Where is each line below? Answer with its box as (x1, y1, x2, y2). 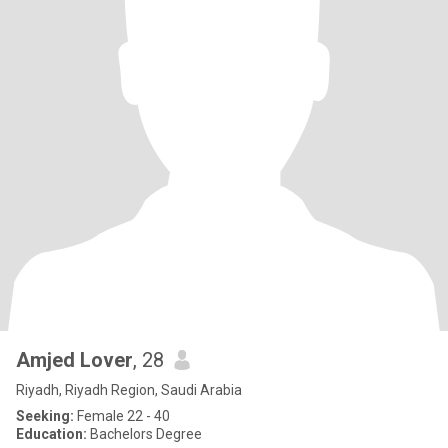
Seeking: (16, 408, 74, 424)
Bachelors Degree (87, 426, 202, 442)
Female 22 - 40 (74, 408, 170, 424)
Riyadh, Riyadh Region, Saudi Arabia (16, 382, 242, 398)
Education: (16, 426, 87, 442)
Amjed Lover (16, 348, 133, 372)
